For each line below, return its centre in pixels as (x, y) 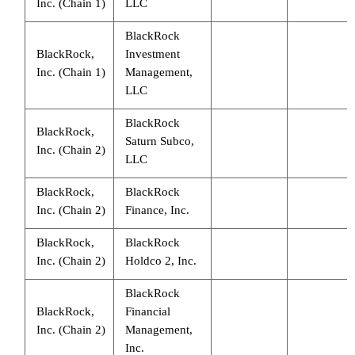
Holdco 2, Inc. (160, 260)
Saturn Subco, (159, 141)
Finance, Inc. (157, 210)
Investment (152, 53)
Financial (147, 311)
